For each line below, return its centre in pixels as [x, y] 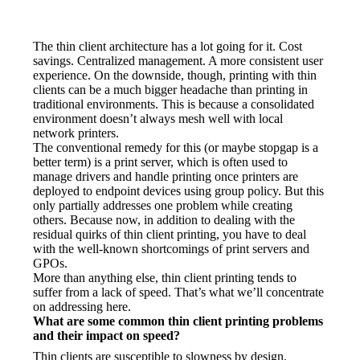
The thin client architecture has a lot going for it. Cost [168, 46]
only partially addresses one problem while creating [163, 205]
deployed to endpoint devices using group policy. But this [179, 190]
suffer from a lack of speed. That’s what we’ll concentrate [179, 292]
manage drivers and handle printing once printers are [166, 176]
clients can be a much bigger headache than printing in [171, 89]
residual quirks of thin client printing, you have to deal [170, 234]
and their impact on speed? [107, 335]
